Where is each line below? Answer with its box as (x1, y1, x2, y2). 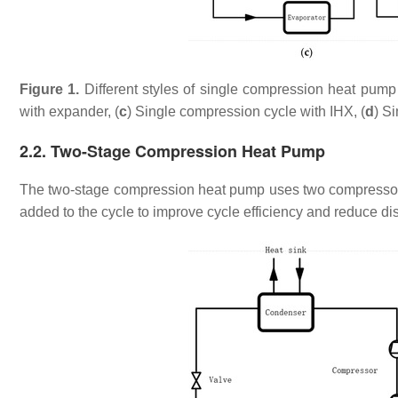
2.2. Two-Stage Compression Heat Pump (20, 139, 325, 163)
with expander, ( (20, 104, 119, 119)
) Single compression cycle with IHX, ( (127, 104, 365, 119)
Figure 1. (20, 82, 80, 97)
